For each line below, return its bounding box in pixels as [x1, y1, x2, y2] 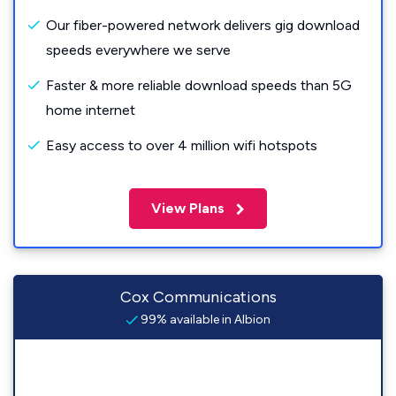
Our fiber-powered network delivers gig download [46, 17, 360, 34]
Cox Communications [119, 287, 277, 307]
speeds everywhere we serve [46, 42, 231, 58]
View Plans [151, 200, 228, 217]
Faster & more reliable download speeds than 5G [46, 77, 352, 94]
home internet [46, 102, 135, 118]
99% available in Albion [138, 312, 270, 327]
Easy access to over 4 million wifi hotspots [46, 137, 317, 154]
